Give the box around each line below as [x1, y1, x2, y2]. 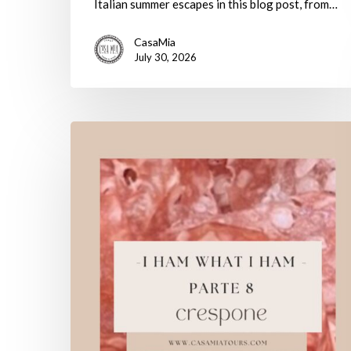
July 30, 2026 [134, 50, 197, 63]
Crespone [70, 233, 120, 248]
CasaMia [134, 34, 175, 49]
